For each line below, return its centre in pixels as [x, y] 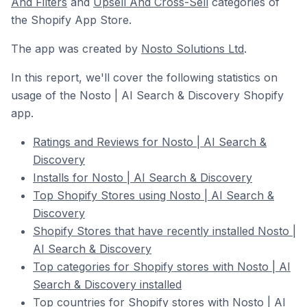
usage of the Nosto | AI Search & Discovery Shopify [147, 95]
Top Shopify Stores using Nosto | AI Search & [153, 195]
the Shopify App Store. [71, 20]
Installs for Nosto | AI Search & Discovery [143, 177]
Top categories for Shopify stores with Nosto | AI [162, 267]
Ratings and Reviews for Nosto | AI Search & [150, 142]
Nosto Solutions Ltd [193, 49]
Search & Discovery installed [107, 284]
